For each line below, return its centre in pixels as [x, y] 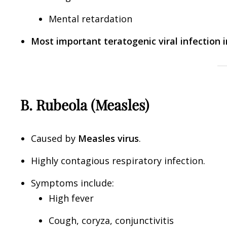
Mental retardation [90, 19]
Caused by [54, 139]
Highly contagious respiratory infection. [118, 161]
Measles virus [108, 139]
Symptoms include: [72, 183]
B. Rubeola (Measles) [85, 104]
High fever [71, 198]
